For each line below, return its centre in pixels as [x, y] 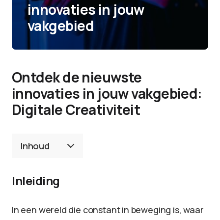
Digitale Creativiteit [76, 110]
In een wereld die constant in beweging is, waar [108, 210]
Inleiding [36, 180]
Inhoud [35, 146]
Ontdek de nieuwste [77, 77]
